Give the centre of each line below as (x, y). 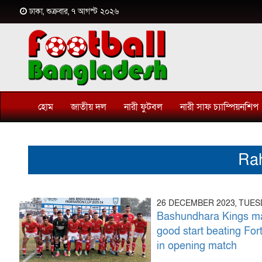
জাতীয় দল (88, 107)
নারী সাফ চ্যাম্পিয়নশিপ (219, 107)
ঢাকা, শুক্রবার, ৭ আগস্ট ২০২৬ (73, 11)
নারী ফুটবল (143, 107)
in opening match (197, 246)
